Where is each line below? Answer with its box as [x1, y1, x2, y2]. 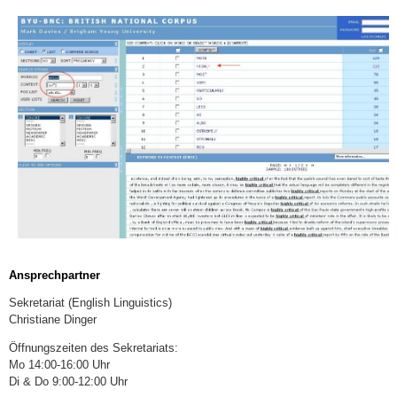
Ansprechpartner [9, 268, 100, 282]
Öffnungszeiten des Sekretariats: [9, 341, 178, 355]
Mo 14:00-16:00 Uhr [9, 358, 110, 372]
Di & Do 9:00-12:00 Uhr [9, 375, 128, 389]
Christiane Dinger [9, 313, 97, 327]
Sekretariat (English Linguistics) [9, 296, 172, 310]
